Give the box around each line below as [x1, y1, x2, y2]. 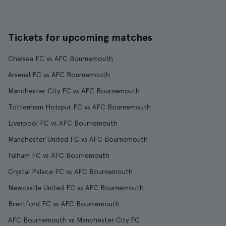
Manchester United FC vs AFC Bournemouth [8, 135, 148, 143]
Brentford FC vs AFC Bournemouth [8, 200, 120, 208]
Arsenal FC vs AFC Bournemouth [8, 71, 110, 79]
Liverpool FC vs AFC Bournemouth [8, 119, 118, 127]
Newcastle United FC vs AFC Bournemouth [8, 184, 144, 192]
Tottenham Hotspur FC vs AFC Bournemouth [8, 103, 151, 111]
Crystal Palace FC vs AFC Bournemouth [8, 167, 133, 176]
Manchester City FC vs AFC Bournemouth [8, 87, 140, 95]
